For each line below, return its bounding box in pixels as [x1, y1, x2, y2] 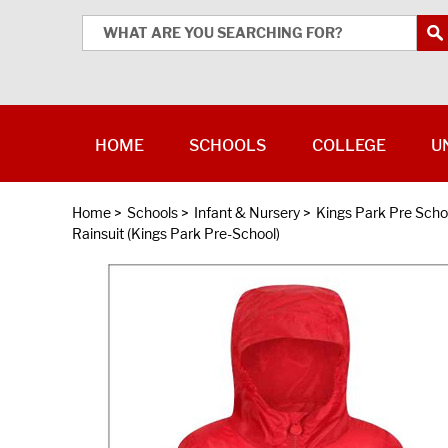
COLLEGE [311, 136, 386, 155]
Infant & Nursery [194, 204, 300, 221]
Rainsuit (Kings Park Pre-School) [72, 225, 280, 242]
